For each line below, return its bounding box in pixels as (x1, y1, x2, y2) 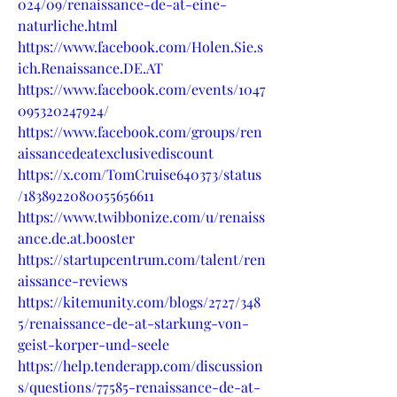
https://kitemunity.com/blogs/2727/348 (18, 292, 261, 311)
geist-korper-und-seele (18, 334, 169, 354)
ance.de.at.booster (18, 228, 135, 247)
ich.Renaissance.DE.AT (18, 58, 163, 77)
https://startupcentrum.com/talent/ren (18, 249, 266, 269)
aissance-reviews (18, 270, 128, 290)
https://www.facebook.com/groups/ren (18, 121, 262, 141)
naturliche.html (18, 15, 118, 35)
